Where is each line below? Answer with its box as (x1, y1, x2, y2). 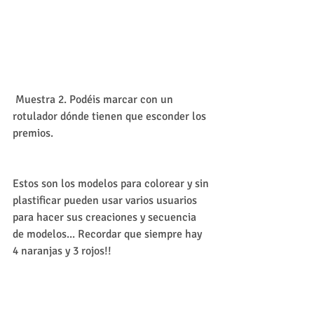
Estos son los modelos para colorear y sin (13, 176, 212, 191)
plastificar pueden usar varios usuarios (13, 193, 200, 207)
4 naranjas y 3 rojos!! (13, 243, 111, 258)
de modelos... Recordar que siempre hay (13, 226, 205, 241)
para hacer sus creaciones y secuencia (13, 210, 199, 224)
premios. (13, 125, 56, 140)
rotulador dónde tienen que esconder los (13, 109, 209, 123)
